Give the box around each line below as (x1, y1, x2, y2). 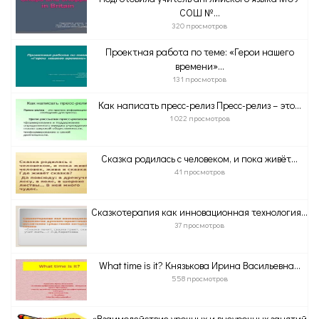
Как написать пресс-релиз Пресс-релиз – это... (98, 98, 301, 112)
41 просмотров (174, 166, 225, 177)
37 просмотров (174, 219, 224, 230)
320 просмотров (172, 20, 227, 31)
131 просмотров (172, 73, 226, 84)
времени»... (174, 59, 224, 73)
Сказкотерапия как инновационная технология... (91, 205, 308, 219)
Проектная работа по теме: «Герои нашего (105, 45, 294, 58)
